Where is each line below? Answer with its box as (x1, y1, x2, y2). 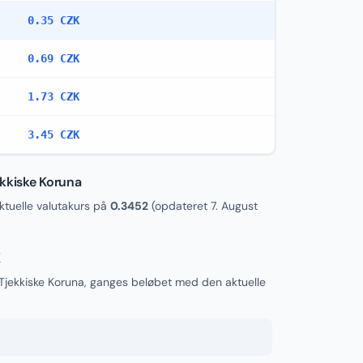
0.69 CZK (28, 52, 79, 65)
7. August (211, 199, 258, 213)
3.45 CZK (28, 128, 79, 141)
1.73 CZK (28, 90, 79, 103)
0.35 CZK (28, 14, 79, 27)
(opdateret (148, 199, 211, 213)
